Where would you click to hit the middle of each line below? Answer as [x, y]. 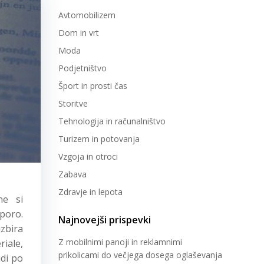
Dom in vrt [79, 33]
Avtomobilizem [87, 15]
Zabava [72, 174]
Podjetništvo [82, 68]
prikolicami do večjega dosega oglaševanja [140, 255]
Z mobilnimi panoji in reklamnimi [120, 242]
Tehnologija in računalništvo [112, 121]
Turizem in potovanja [99, 139]
